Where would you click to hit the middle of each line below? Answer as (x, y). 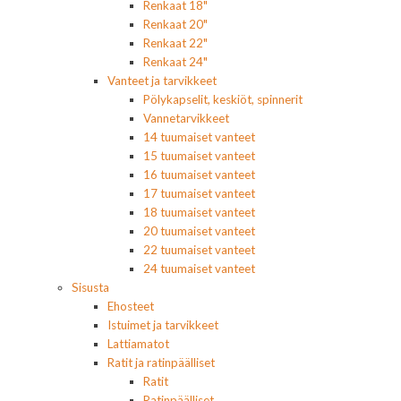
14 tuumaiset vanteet (199, 137)
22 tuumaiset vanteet (199, 250)
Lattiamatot (138, 344)
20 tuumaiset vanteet (199, 231)
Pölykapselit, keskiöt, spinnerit (223, 100)
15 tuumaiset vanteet (199, 156)
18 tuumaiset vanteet (199, 213)
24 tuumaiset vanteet (199, 269)
